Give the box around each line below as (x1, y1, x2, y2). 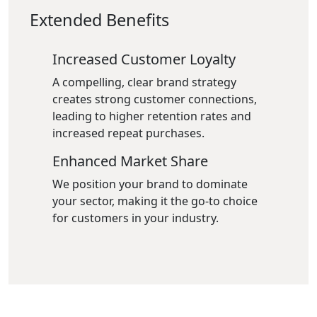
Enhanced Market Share (52, 151, 208, 171)
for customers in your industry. (52, 210, 219, 226)
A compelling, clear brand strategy (52, 74, 236, 90)
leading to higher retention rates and (52, 108, 251, 124)
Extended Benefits (30, 8, 169, 31)
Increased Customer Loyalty (52, 50, 236, 69)
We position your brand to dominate (52, 176, 248, 192)
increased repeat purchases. (52, 125, 204, 141)
